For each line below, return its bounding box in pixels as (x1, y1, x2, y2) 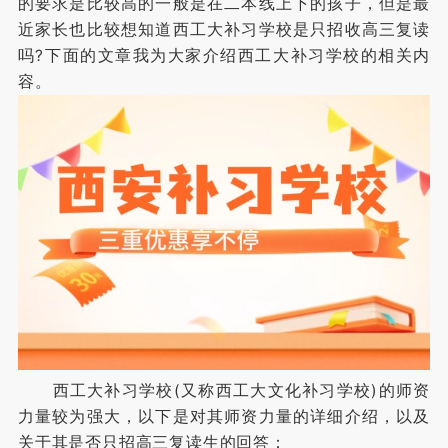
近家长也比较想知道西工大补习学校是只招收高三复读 (17, 20, 431, 40)
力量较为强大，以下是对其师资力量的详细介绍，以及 (17, 406, 431, 426)
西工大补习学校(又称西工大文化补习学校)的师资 (17, 380, 431, 400)
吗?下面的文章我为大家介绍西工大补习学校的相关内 (17, 46, 431, 66)
